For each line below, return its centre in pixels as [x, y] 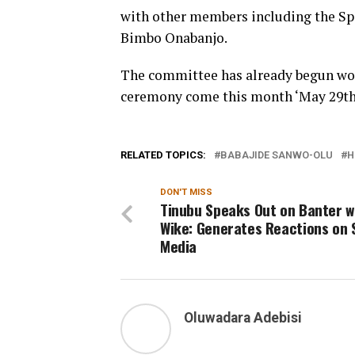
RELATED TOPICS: [163, 155]
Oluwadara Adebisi [243, 318]
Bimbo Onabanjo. [174, 38]
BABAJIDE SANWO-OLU [277, 155]
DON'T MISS [186, 193]
